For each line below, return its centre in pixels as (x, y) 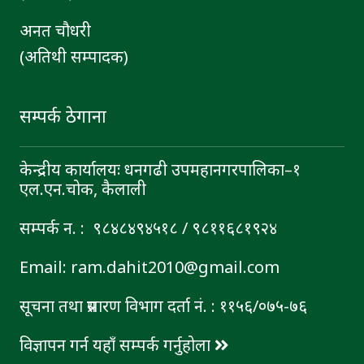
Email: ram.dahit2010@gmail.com (149, 267)
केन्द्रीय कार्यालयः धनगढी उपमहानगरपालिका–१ (160, 170)
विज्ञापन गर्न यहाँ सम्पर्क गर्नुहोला (117, 345)
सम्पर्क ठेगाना (63, 116)
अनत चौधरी (55, 31)
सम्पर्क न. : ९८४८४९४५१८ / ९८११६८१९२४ (148, 228)
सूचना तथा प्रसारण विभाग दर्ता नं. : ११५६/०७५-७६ (163, 306)
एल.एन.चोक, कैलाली (83, 189)
